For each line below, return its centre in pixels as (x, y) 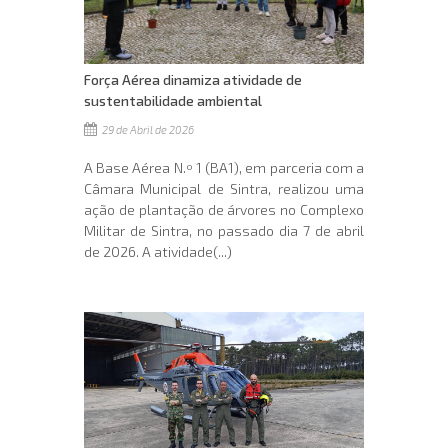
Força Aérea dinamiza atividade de (193, 80)
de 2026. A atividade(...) (158, 252)
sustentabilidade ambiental (173, 101)
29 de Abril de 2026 (147, 130)
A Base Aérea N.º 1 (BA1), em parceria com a (224, 168)
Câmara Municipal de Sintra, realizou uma (224, 189)
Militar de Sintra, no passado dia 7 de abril (224, 231)
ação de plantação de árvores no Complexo (224, 210)
